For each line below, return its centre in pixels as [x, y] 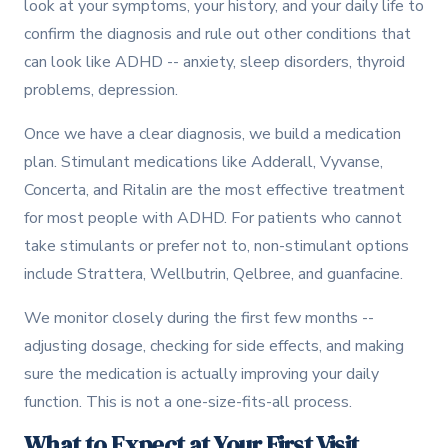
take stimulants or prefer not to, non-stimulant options [216, 245]
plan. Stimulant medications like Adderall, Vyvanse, [203, 161]
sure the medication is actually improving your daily [201, 373]
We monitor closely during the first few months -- [199, 317]
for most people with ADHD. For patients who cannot [213, 217]
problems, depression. [101, 89]
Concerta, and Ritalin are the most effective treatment [214, 189]
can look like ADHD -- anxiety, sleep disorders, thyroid [214, 61]
